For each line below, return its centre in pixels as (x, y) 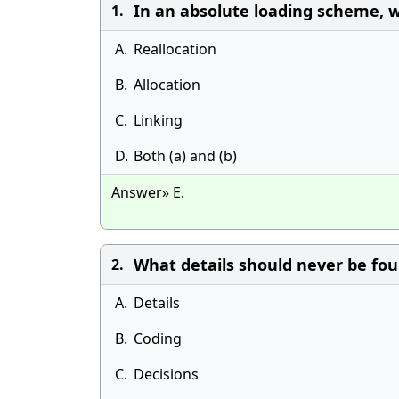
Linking (158, 120)
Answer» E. (148, 192)
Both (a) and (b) (185, 156)
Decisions (166, 374)
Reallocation (175, 49)
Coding (158, 338)
